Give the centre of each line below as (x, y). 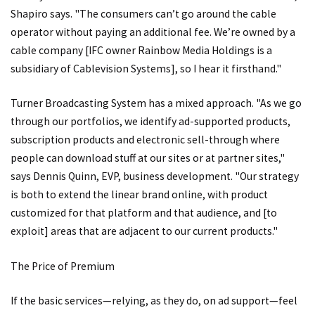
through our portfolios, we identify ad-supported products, (150, 122)
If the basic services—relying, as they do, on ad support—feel (154, 301)
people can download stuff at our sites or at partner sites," (148, 158)
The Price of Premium (63, 266)
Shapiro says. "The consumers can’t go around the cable (143, 13)
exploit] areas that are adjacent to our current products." (144, 231)
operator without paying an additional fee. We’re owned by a (153, 32)
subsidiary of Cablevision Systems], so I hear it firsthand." (146, 68)
